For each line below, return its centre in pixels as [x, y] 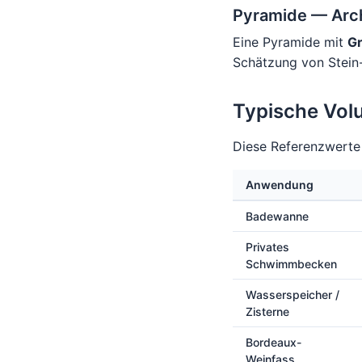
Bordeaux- [274, 342]
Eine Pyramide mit [290, 42]
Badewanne [277, 216]
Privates [267, 247]
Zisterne [267, 311]
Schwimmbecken [291, 264]
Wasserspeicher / [293, 295]
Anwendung [280, 185]
